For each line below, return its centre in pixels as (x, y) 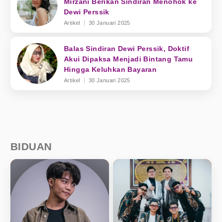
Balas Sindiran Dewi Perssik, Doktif (127, 49)
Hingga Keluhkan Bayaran (111, 69)
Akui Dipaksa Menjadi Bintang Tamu (129, 59)
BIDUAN (31, 146)
